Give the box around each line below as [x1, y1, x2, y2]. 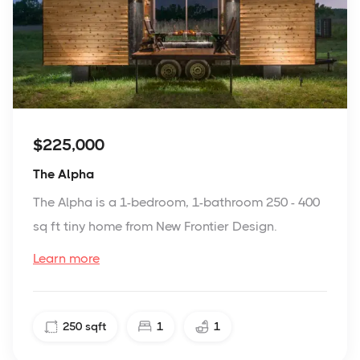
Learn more [33, 250, 100, 266]
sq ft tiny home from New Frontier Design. [33, 218, 277, 234]
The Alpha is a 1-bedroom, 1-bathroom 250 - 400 [33, 194, 320, 210]
